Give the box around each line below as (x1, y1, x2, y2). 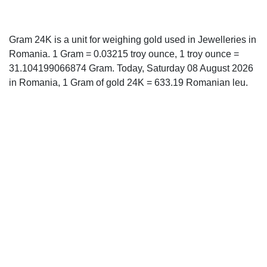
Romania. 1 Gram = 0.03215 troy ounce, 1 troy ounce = (9, 49, 239, 59)
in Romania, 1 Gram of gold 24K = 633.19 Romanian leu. (9, 77, 248, 88)
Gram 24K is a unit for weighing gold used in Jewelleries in (9, 35, 256, 45)
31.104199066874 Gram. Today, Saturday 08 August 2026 (9, 63, 253, 73)
